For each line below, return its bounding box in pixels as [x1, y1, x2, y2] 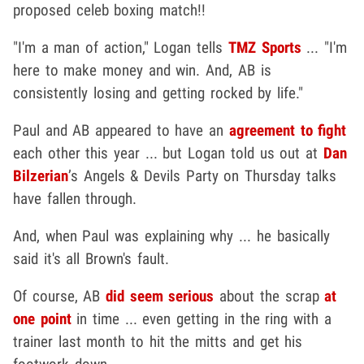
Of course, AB [13, 286, 106, 305]
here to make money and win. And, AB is [13, 60, 271, 80]
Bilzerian [13, 166, 68, 185]
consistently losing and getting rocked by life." [13, 83, 304, 102]
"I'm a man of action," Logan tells [13, 37, 228, 57]
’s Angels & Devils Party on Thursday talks [68, 166, 336, 185]
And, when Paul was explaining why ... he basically [13, 226, 330, 245]
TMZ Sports [227, 37, 301, 57]
